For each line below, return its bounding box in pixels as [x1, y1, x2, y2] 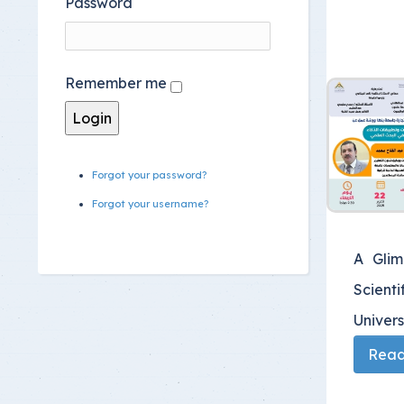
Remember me [65, 74, 167, 93]
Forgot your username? [92, 197, 208, 211]
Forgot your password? [92, 169, 207, 182]
